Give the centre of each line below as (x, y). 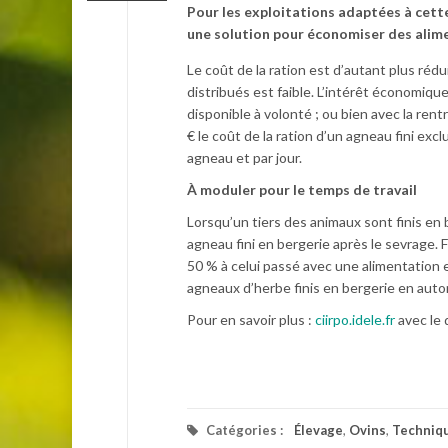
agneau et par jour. (244, 157)
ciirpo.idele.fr (355, 319)
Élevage (318, 430)
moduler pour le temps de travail (307, 189)
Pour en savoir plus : (251, 319)
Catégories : (244, 430)
